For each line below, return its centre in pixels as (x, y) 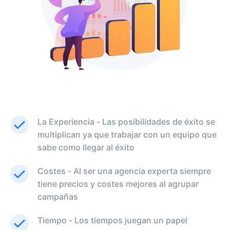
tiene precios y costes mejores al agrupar (118, 184)
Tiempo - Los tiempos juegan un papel (112, 221)
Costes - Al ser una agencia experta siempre (124, 171)
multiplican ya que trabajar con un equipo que (127, 135)
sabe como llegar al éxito (86, 148)
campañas (58, 197)
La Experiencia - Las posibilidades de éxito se (126, 122)
